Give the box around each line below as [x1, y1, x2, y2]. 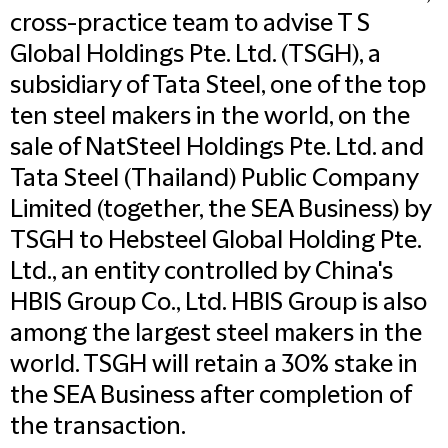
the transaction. [10, 413, 186, 441]
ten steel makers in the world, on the [10, 103, 410, 131]
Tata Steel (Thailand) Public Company [10, 165, 418, 193]
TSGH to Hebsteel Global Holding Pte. [10, 227, 421, 255]
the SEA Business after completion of [10, 382, 411, 410]
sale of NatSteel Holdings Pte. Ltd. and [10, 134, 424, 162]
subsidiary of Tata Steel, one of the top [10, 72, 426, 100]
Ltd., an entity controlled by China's [10, 258, 393, 286]
